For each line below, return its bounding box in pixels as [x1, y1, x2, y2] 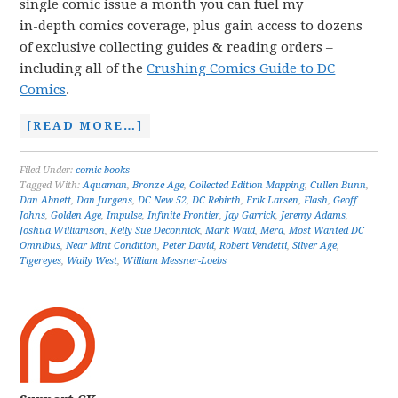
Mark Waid [205, 225, 256, 236]
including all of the [20, 60, 147, 76]
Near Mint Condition [66, 240, 158, 251]
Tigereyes [20, 255, 62, 267]
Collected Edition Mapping [189, 179, 306, 191]
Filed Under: [20, 164, 76, 176]
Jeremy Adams [281, 210, 346, 221]
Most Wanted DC [289, 225, 365, 236]
